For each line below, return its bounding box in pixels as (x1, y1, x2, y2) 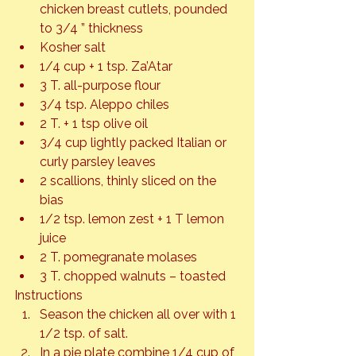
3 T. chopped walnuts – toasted (40, 268, 226, 284)
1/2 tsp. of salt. (40, 325, 128, 341)
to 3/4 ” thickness (40, 20, 143, 36)
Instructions (14, 287, 83, 303)
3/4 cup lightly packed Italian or (40, 134, 230, 150)
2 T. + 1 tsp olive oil (40, 115, 148, 131)
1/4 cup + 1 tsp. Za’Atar (40, 58, 172, 74)
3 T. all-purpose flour (40, 77, 161, 93)
